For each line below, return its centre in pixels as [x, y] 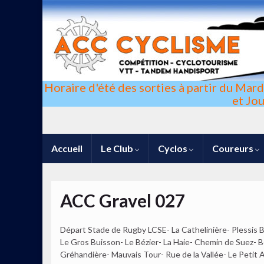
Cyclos [174, 148]
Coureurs [234, 148]
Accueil [67, 148]
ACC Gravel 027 [123, 200]
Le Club [118, 148]
